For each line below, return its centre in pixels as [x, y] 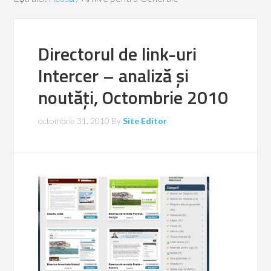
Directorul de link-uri [118, 54]
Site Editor [145, 121]
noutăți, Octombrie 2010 [133, 97]
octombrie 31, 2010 [74, 121]
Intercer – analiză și [114, 76]
